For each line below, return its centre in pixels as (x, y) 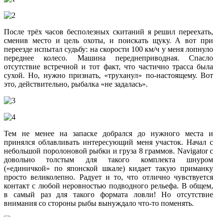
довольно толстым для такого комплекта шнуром (108, 160)
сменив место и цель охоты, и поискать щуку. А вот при (108, 41)
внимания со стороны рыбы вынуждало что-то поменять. (99, 203)
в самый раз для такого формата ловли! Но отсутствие (108, 195)
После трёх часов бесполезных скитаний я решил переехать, (108, 32)
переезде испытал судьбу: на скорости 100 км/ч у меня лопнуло (108, 49)
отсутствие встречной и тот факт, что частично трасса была (108, 67)
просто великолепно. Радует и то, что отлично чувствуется (108, 177)
